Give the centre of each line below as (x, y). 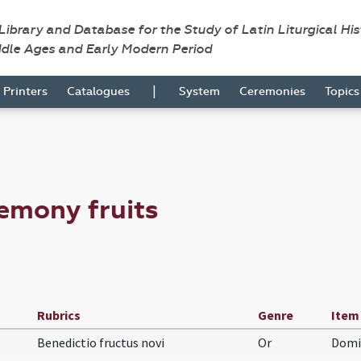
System (199, 91)
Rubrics (59, 315)
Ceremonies (272, 91)
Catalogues (98, 91)
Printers (25, 91)
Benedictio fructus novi (101, 342)
